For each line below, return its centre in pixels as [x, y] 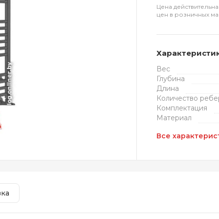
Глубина [171, 79]
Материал [174, 118]
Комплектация [182, 108]
